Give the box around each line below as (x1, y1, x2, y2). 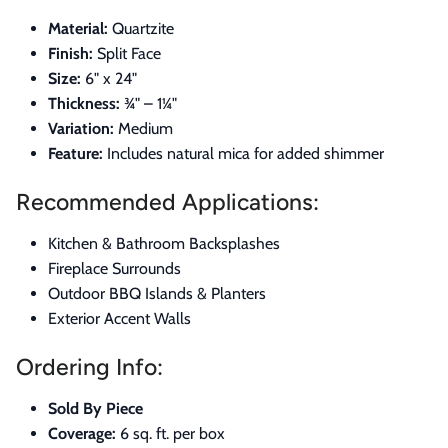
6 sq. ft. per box (116, 423, 225, 443)
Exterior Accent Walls (48, 308, 191, 328)
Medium (114, 118, 173, 138)
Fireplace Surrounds (48, 258, 181, 278)
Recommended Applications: (16, 187, 319, 216)
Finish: (48, 43, 93, 63)
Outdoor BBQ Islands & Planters (48, 283, 266, 303)
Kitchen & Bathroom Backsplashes (48, 233, 280, 253)
